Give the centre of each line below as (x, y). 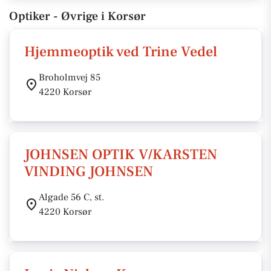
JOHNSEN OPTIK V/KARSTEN (121, 155)
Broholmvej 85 (70, 77)
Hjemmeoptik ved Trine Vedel (121, 52)
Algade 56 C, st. (71, 197)
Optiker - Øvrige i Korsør (77, 16)
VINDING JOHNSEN (89, 171)
